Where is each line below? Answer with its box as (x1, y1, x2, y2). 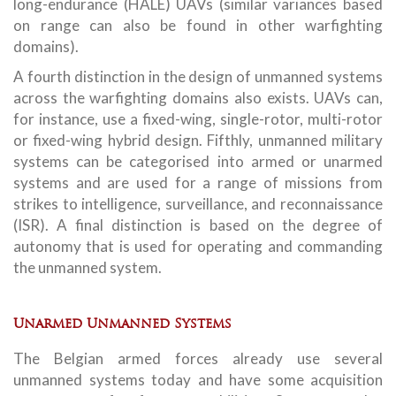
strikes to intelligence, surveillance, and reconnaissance (13, 194, 383, 213)
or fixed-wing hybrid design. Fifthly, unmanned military (13, 131, 383, 149)
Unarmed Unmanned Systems (13, 318, 232, 331)
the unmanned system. (13, 258, 162, 277)
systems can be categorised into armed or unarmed (13, 152, 383, 171)
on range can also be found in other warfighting (13, 15, 383, 34)
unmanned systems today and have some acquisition (13, 370, 383, 389)
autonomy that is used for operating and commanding (13, 237, 383, 255)
